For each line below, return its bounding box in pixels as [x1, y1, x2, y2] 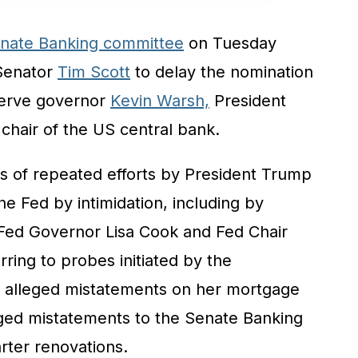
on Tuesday [184, 33, 276, 53]
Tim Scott [58, 62, 130, 82]
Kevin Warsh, [110, 90, 209, 110]
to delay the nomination [130, 62, 313, 82]
